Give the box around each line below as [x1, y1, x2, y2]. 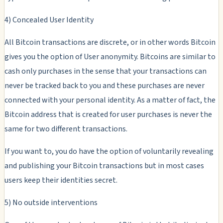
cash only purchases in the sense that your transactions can [4, 65, 207, 77]
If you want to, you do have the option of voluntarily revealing [4, 145, 214, 157]
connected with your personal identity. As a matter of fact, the [4, 94, 216, 106]
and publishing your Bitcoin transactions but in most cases [4, 160, 204, 171]
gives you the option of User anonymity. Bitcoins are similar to [4, 51, 216, 62]
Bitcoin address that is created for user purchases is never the [4, 109, 212, 120]
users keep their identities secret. [4, 174, 117, 186]
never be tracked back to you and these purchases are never [4, 80, 205, 91]
